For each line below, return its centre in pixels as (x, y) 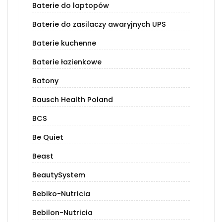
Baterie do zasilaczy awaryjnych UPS (99, 25)
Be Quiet (48, 138)
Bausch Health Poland (73, 100)
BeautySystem (59, 175)
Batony (45, 81)
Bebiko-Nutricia (61, 194)
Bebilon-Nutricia (62, 213)
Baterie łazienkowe (67, 62)
